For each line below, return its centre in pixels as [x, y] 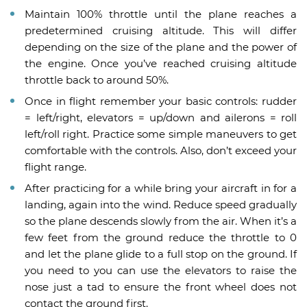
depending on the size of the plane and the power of [161, 47]
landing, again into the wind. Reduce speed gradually [161, 205]
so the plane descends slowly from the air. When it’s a [161, 221]
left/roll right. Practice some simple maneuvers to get [161, 134]
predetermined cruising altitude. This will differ [161, 31]
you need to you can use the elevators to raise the [161, 271]
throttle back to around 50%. [97, 80]
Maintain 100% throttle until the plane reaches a [161, 14]
